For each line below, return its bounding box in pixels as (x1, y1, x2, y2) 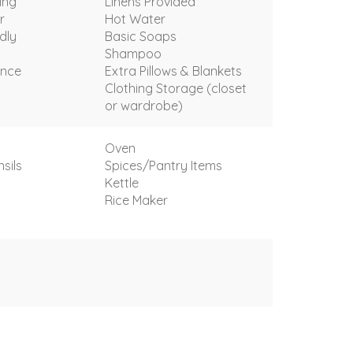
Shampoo (104, 45, 162, 61)
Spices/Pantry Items (104, 157, 222, 173)
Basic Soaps (104, 28, 176, 44)
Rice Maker (104, 191, 168, 208)
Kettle (104, 174, 139, 191)
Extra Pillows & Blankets (104, 62, 242, 79)
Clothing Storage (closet (104, 80, 247, 96)
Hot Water (104, 10, 165, 27)
